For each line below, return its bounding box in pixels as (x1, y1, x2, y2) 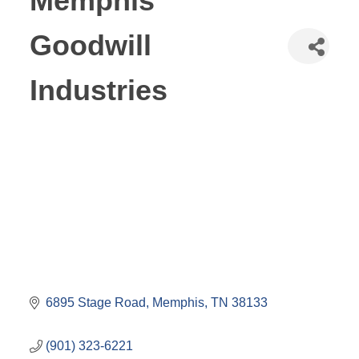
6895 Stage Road (46, 295, 147, 309)
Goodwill (30, 29, 152, 62)
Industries (30, 74, 168, 107)
